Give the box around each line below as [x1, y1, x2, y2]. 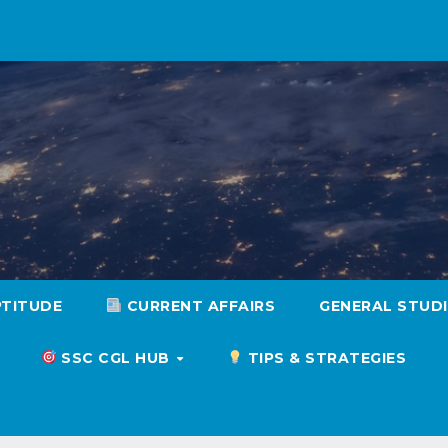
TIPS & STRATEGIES [243, 349, 407, 367]
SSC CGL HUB [56, 349, 175, 367]
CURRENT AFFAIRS [122, 297, 276, 315]
